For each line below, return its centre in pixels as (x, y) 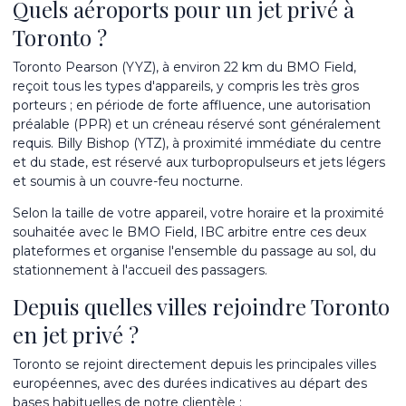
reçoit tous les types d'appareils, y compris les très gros (186, 86)
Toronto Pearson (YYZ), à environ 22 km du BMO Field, (184, 67)
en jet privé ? (76, 334)
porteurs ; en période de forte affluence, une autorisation (192, 105)
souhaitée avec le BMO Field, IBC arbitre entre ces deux (189, 232)
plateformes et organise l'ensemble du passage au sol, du (194, 251)
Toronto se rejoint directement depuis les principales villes (194, 364)
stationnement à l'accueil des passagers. (140, 270)
